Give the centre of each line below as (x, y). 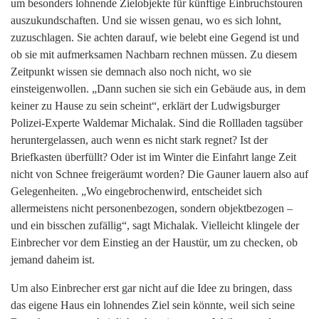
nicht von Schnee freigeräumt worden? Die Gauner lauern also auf (159, 174)
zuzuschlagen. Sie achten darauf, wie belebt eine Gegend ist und (155, 38)
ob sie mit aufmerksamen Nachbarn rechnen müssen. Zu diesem (154, 55)
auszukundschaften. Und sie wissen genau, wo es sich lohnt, (146, 21)
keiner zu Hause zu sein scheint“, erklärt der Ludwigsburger (145, 106)
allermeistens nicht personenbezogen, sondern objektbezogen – (152, 209)
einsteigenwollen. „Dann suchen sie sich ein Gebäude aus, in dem (158, 89)
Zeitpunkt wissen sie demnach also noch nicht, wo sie (131, 72)
